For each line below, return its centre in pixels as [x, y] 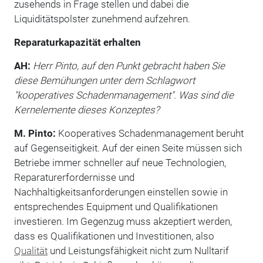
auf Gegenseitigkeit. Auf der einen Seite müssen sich [128, 148]
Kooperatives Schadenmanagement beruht [149, 133]
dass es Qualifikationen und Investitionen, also [114, 236]
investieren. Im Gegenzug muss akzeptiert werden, [123, 221]
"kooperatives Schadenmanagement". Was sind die [124, 95]
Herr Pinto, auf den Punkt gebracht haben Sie [129, 65]
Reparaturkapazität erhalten [77, 42]
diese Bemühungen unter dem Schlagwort [104, 80]
